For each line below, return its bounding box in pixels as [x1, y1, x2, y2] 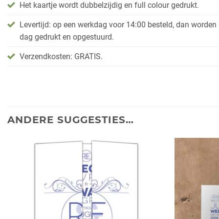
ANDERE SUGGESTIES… [7, 113, 134, 126]
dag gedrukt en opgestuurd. [20, 32, 114, 42]
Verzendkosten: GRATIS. [20, 51, 103, 61]
